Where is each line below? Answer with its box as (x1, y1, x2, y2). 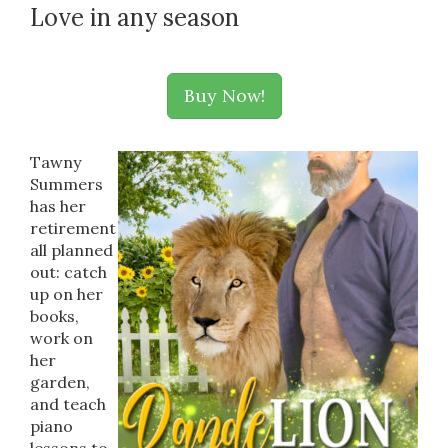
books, (30, 306, 79, 326)
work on (30, 328, 93, 348)
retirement (30, 218, 116, 238)
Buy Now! (183, 84, 265, 107)
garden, (30, 372, 90, 392)
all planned (30, 240, 113, 260)
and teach (30, 394, 106, 414)
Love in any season (30, 2, 239, 33)
